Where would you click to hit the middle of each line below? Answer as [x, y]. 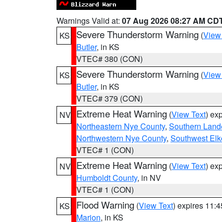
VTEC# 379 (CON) [110, 98]
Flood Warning [105, 205]
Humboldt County [107, 178]
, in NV [149, 178]
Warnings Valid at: [89, 21]
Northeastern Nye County [121, 126]
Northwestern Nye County [121, 138]
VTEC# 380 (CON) [110, 59]
